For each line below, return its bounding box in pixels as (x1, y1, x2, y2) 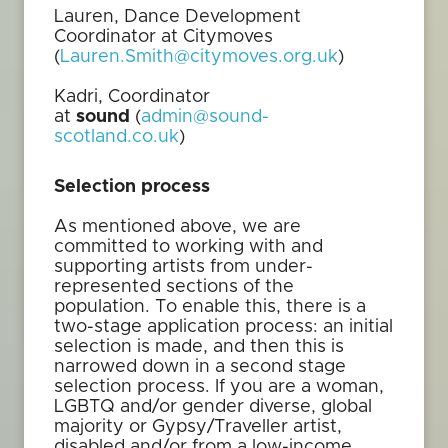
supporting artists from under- (54, 258, 313, 276)
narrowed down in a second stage (54, 358, 346, 376)
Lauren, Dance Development (54, 8, 301, 26)
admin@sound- (141, 108, 269, 126)
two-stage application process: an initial (54, 318, 393, 336)
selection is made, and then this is (54, 338, 344, 356)
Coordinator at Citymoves (54, 28, 273, 46)
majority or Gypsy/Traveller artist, (54, 418, 342, 436)
